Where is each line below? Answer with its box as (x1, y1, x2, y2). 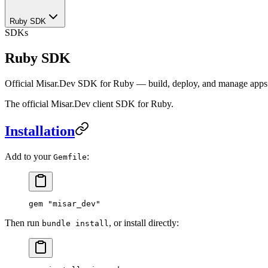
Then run (5, 217, 42, 228)
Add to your (5, 151, 53, 162)
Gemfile (53, 152, 87, 162)
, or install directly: (109, 217, 179, 228)
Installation (5, 123, 75, 139)
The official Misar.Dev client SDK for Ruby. (5, 98, 173, 109)
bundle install (42, 218, 109, 228)
